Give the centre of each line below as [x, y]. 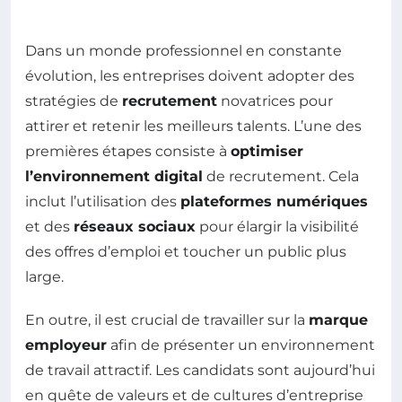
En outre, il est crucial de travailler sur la [167, 320]
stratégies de [74, 101]
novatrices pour [275, 101]
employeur [66, 345]
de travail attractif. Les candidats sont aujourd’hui [200, 371]
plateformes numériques [274, 202]
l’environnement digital [114, 177]
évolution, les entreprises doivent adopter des [190, 76]
